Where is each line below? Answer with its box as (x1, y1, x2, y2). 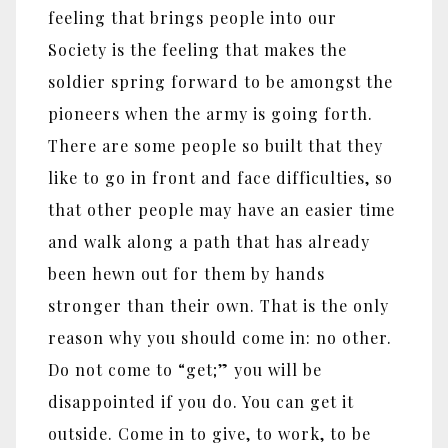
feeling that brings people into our (48, 6, 337, 28)
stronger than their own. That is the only (48, 294, 389, 316)
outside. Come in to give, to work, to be (48, 422, 371, 444)
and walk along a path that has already (48, 230, 370, 252)
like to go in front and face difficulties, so (48, 166, 393, 188)
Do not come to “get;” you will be (48, 358, 322, 380)
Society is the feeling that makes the (48, 38, 347, 60)
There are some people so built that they (48, 134, 383, 156)
